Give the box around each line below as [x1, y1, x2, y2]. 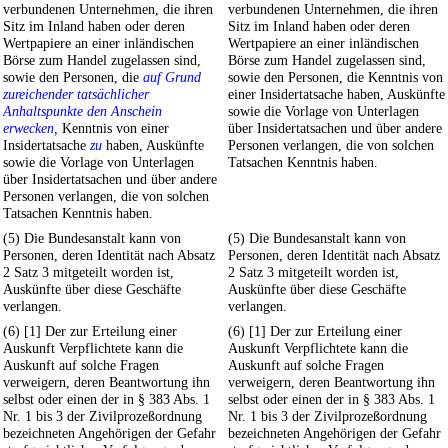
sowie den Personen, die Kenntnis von [228, 69, 443, 86]
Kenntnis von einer [58, 120, 169, 137]
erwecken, [3, 120, 58, 137]
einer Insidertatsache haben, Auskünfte [228, 86, 445, 103]
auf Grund [143, 69, 201, 86]
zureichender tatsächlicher [3, 86, 149, 103]
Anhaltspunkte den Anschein [3, 103, 162, 120]
